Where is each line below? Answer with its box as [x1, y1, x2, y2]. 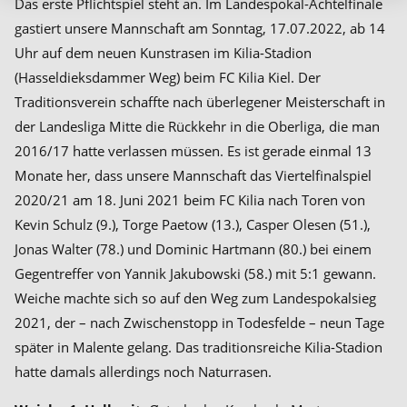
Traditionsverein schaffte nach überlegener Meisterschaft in [15, 92, 385, 111]
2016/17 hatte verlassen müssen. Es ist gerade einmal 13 [15, 141, 372, 160]
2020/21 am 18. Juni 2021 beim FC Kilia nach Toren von [15, 190, 365, 209]
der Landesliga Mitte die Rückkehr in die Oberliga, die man [15, 116, 380, 135]
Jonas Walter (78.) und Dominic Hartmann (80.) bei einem [15, 239, 372, 258]
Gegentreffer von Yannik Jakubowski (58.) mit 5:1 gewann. [15, 263, 376, 283]
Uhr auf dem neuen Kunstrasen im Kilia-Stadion [15, 43, 312, 62]
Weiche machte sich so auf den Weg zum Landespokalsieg [15, 288, 376, 307]
